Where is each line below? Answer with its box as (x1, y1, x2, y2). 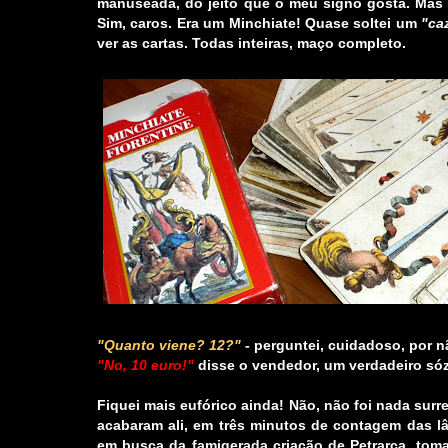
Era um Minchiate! (176, 15, 301, 32)
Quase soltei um (300, 15, 422, 32)
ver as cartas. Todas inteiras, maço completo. (97, 35, 406, 52)
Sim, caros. (97, 15, 177, 32)
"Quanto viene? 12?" (97, 337, 241, 354)
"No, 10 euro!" (97, 357, 194, 374)
